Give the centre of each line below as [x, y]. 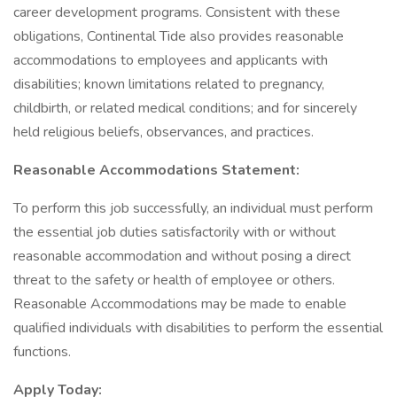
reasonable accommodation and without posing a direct [182, 256]
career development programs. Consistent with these [177, 12]
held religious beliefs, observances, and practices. [163, 132]
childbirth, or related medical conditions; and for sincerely [185, 108]
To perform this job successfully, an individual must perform [193, 208]
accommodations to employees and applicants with [171, 60]
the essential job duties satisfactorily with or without [175, 232]
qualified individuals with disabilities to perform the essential [198, 328]
